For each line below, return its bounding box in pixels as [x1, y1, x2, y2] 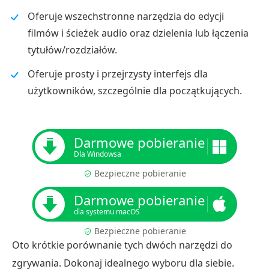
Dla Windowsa [73, 149, 121, 159]
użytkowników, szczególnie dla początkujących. [28, 84, 242, 97]
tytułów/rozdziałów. [28, 43, 117, 56]
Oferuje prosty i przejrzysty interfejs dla [28, 67, 208, 80]
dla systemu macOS [73, 207, 140, 217]
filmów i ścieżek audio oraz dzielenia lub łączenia [28, 26, 249, 40]
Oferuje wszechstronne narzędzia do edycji [28, 10, 224, 23]
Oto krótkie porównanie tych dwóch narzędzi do [12, 238, 232, 252]
